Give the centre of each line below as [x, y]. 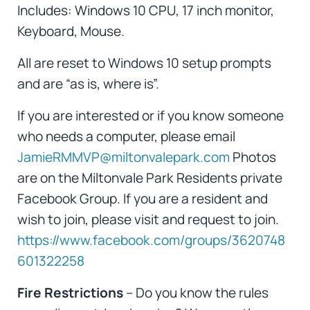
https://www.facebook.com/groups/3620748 [151, 240]
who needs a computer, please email [126, 136]
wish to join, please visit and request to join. [148, 219]
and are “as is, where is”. [88, 83]
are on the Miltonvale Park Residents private [149, 177]
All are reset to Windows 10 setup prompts [144, 63]
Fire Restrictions [70, 292]
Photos [253, 157]
